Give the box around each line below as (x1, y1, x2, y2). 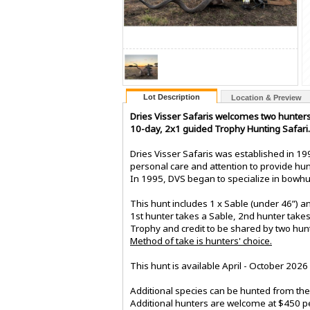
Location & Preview (231, 93, 302, 102)
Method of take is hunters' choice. (130, 235, 272, 248)
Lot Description (143, 93, 200, 102)
